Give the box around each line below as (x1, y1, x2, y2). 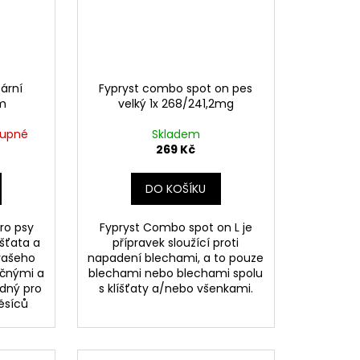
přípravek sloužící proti (112, 235, 239, 252)
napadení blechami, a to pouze (88, 250, 264, 267)
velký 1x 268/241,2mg (117, 96, 234, 112)
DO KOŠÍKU (145, 181, 207, 198)
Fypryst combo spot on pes (99, 80, 253, 97)
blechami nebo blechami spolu (88, 265, 264, 282)
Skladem (151, 126, 200, 143)
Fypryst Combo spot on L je (99, 219, 252, 236)
